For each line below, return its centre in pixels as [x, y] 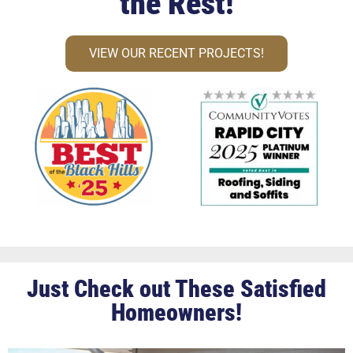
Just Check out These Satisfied [176, 288]
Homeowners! [176, 312]
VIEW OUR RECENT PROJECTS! [176, 54]
